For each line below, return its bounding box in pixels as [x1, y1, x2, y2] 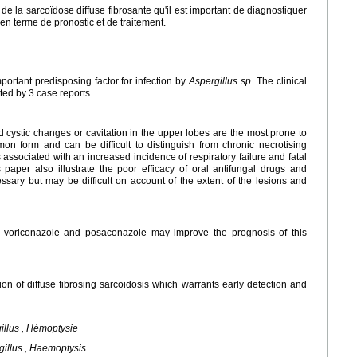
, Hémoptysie [19, 323, 78, 334]
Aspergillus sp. [189, 76, 254, 87]
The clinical [253, 76, 308, 87]
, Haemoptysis [22, 343, 86, 354]
